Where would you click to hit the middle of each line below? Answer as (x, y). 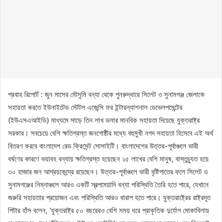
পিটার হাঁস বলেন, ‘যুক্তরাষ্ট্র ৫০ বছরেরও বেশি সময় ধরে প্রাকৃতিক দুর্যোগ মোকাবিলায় (109, 210)
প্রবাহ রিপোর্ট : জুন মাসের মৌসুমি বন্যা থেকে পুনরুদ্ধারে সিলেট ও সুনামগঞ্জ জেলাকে (106, 94)
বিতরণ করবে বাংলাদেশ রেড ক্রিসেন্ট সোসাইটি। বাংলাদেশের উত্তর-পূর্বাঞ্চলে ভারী (103, 146)
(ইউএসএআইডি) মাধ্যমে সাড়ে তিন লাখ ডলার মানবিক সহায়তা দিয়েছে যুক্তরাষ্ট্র (104, 120)
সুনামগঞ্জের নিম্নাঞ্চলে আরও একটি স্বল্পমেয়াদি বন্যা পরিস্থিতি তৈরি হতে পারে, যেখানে (108, 184)
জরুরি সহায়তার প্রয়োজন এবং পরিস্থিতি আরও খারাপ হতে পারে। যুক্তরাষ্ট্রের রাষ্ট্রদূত (109, 197)
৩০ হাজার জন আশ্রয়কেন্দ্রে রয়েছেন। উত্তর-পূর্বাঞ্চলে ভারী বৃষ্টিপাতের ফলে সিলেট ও (108, 171)
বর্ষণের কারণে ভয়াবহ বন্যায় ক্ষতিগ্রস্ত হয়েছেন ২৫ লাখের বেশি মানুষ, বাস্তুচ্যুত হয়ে (108, 159)
